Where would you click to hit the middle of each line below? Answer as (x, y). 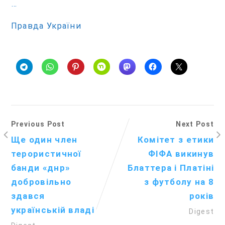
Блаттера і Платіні (171, 168)
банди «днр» (40, 168)
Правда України (46, 26)
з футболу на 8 (179, 182)
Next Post (195, 124)
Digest (202, 212)
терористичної (46, 154)
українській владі (52, 210)
